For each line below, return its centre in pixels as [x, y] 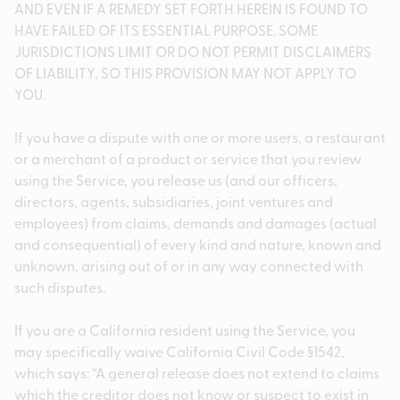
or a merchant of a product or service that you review [188, 158]
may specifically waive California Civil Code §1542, [179, 351]
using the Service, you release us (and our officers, [176, 180]
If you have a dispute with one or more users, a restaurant [200, 137]
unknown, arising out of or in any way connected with [189, 266]
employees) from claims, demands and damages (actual [196, 223]
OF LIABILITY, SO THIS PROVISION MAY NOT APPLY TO [185, 73]
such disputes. [60, 287]
